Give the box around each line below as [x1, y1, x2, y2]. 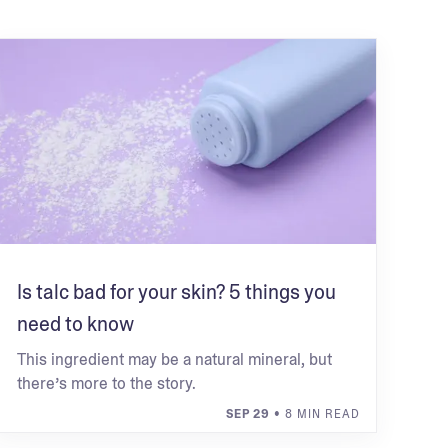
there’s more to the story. [17, 373, 197, 394]
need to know [17, 311, 135, 337]
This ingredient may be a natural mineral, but [17, 349, 333, 370]
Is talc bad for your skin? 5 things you [17, 279, 337, 305]
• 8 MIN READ [269, 406, 360, 422]
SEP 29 [225, 406, 270, 422]
